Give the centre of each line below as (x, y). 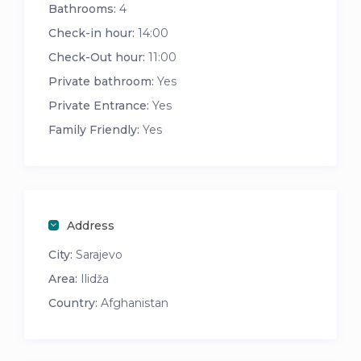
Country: (73, 303)
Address (91, 226)
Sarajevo (100, 255)
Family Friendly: (94, 130)
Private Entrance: (99, 106)
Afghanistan (133, 303)
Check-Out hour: (97, 58)
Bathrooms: (83, 9)
